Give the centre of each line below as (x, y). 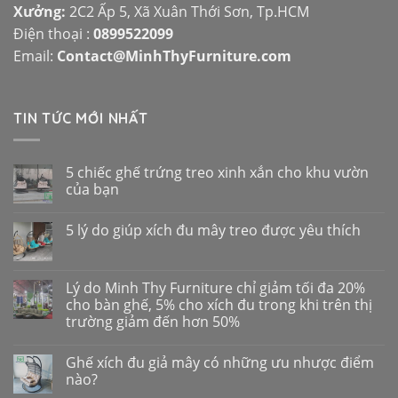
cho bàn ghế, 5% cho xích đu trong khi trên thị (219, 305)
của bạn (92, 190)
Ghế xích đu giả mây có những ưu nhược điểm (220, 363)
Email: (35, 56)
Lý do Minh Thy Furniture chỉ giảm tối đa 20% (215, 288)
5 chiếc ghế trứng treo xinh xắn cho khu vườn (217, 173)
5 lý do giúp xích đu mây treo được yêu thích (213, 231)
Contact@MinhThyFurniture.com (174, 56)
